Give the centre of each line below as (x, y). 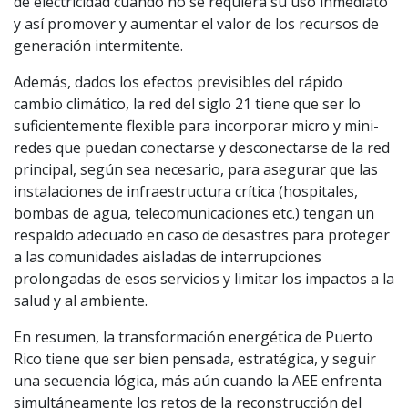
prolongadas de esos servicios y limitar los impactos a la (204, 278)
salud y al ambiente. (81, 300)
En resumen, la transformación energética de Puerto (193, 337)
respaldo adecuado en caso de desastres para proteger (202, 235)
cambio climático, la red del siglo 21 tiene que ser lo (187, 103)
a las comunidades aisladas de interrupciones (168, 256)
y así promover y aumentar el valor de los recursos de (196, 23)
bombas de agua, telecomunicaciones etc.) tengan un (194, 213)
